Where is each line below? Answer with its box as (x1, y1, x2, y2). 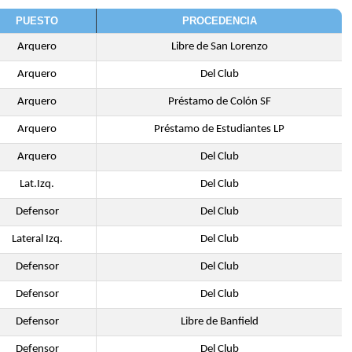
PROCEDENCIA (181, 15, 257, 27)
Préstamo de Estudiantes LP (154, 123, 284, 135)
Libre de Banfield (180, 316, 258, 328)
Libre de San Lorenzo (170, 41, 268, 53)
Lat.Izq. (20, 178, 54, 190)
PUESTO (16, 15, 58, 27)
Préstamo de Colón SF (167, 96, 271, 108)
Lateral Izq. (11, 233, 63, 245)
